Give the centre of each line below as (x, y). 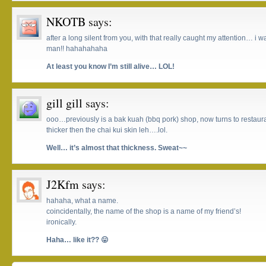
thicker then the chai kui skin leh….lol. (107, 130)
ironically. (61, 222)
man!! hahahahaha (77, 49)
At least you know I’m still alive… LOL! (110, 66)
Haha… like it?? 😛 (77, 240)
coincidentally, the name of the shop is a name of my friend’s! (144, 211)
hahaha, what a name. (82, 201)
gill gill (64, 103)
